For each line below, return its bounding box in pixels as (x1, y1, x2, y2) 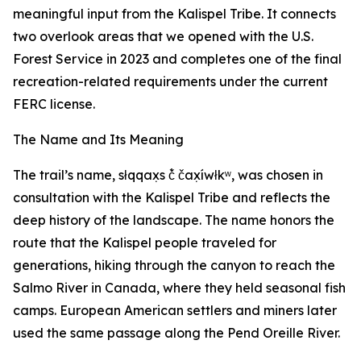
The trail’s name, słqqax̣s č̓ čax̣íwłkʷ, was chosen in (13, 166, 323, 183)
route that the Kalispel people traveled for (13, 234, 276, 251)
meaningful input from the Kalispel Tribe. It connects (13, 5, 336, 22)
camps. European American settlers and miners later (13, 301, 337, 318)
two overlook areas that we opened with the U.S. (13, 27, 313, 44)
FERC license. (13, 95, 95, 112)
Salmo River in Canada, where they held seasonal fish (13, 279, 346, 296)
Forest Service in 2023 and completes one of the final (13, 50, 342, 67)
